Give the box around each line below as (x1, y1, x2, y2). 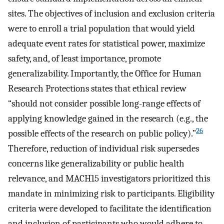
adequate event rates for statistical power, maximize (8, 38, 205, 49)
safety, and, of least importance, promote (8, 53, 161, 64)
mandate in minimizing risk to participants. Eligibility (8, 188, 214, 199)
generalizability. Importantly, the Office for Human (8, 68, 201, 79)
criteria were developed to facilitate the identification (8, 203, 211, 214)
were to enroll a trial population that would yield (8, 23, 195, 34)
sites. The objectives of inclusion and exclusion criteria (8, 8, 215, 19)
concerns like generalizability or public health (8, 158, 184, 169)
